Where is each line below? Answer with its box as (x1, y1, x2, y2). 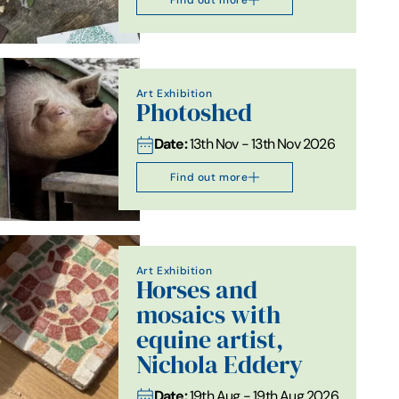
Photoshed (135, 97, 252, 127)
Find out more (169, 169, 248, 183)
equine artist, (135, 324, 283, 354)
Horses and (135, 274, 257, 305)
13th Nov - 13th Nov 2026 (186, 134, 335, 152)
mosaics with (135, 299, 281, 330)
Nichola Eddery (135, 349, 303, 379)
